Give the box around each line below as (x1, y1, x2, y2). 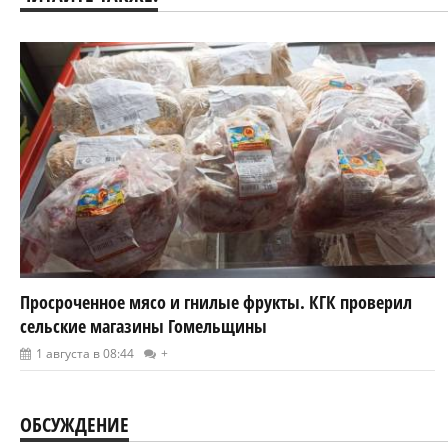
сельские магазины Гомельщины (20, 313, 267, 338)
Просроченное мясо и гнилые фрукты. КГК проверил (20, 289, 412, 314)
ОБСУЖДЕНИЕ (20, 410, 129, 438)
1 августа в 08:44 (36, 344, 134, 362)
